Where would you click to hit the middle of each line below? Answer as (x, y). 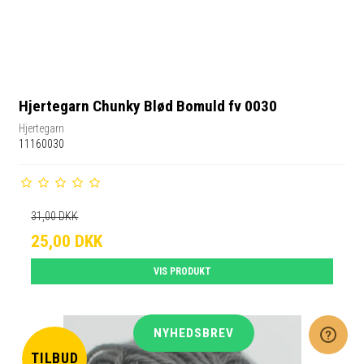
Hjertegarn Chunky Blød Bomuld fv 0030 (148, 106)
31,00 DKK (55, 216)
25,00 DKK (67, 241)
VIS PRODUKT (182, 271)
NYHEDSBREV (194, 333)
